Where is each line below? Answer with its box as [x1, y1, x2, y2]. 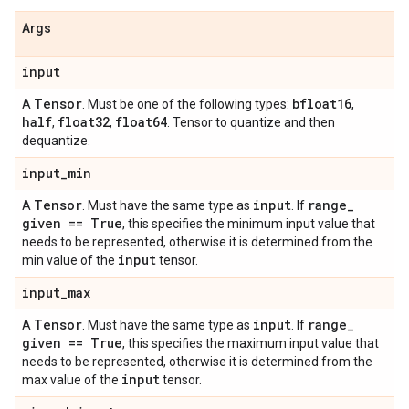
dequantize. [22, 133, 90, 148]
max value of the [22, 372, 121, 387]
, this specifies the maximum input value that [122, 336, 379, 351]
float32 [58, 113, 110, 131]
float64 [115, 113, 167, 131]
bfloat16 [292, 95, 351, 112]
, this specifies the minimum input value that [122, 216, 375, 231]
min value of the [22, 253, 118, 267]
